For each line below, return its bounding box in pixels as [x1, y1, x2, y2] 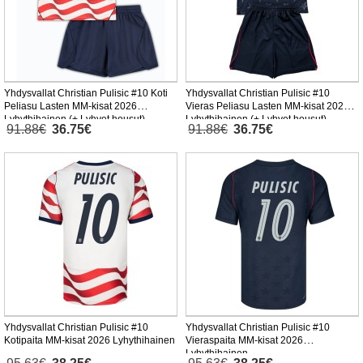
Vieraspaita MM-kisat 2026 [186, 335, 303, 347]
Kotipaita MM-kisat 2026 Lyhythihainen [4, 335, 175, 347]
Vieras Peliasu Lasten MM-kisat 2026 [186, 100, 349, 113]
